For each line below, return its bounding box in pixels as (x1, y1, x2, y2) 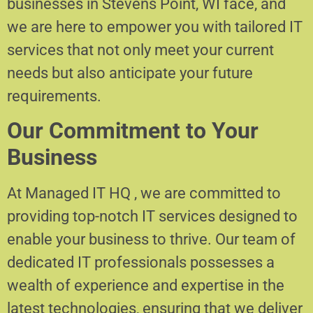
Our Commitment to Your (7, 117, 259, 145)
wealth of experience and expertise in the (7, 277, 284, 295)
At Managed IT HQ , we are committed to (7, 184, 281, 203)
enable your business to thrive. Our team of (7, 231, 296, 249)
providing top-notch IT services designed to (7, 208, 298, 226)
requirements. (7, 87, 101, 105)
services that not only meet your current (7, 41, 274, 59)
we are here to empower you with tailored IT (7, 17, 303, 36)
